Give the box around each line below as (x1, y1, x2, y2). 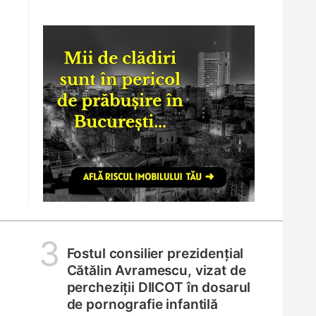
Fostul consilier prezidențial (66, 245, 244, 262)
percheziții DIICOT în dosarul (66, 279, 251, 296)
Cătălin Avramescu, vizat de (66, 262, 246, 279)
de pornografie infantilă (66, 296, 218, 312)
